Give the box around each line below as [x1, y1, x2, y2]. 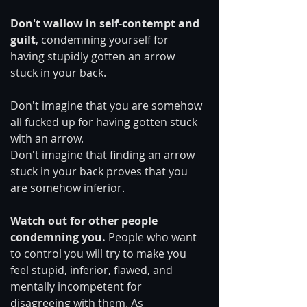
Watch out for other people [10, 212, 160, 228]
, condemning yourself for [36, 32, 171, 47]
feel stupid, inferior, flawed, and [10, 262, 175, 278]
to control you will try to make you [10, 245, 189, 261]
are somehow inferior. [10, 180, 125, 195]
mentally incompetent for [10, 278, 145, 294]
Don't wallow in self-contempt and [10, 15, 202, 31]
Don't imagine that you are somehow [10, 97, 205, 113]
